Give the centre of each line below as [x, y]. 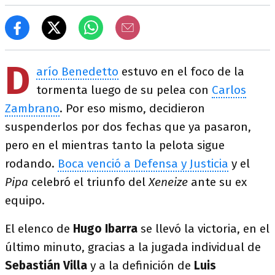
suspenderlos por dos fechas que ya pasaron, [128, 127]
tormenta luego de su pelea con [124, 90]
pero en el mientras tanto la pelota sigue [115, 145]
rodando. [31, 164]
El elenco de [39, 229]
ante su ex [219, 182]
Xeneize [170, 182]
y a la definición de [141, 265]
